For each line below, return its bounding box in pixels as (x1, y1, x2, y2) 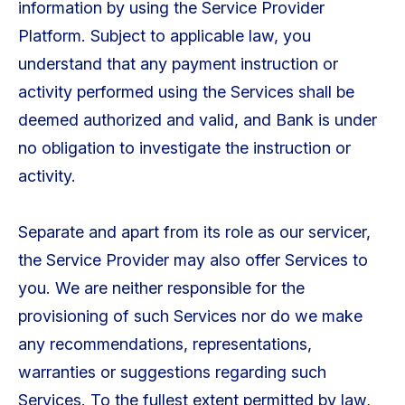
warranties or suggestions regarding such (17, 363, 326, 382)
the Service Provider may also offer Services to (17, 250, 368, 270)
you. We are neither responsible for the (17, 278, 305, 298)
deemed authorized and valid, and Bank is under (17, 110, 377, 130)
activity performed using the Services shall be (17, 82, 354, 102)
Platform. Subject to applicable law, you (17, 26, 311, 46)
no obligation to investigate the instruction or (17, 138, 351, 158)
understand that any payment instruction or (17, 54, 338, 74)
